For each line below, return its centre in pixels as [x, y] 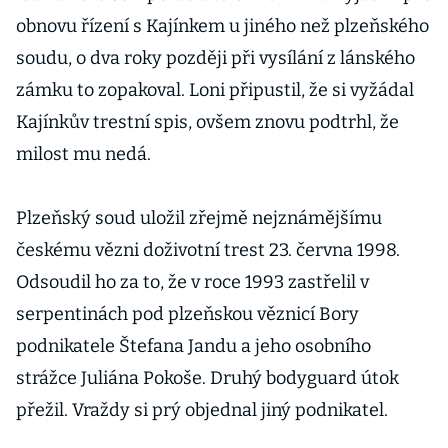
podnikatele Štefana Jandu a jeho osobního [193, 346]
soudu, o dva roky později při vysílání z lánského [215, 58]
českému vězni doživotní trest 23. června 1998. [208, 250]
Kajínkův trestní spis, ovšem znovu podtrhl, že [207, 122]
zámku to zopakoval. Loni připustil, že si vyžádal [215, 90]
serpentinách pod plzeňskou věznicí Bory [187, 314]
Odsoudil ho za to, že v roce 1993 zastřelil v [192, 282]
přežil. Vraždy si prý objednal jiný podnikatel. [202, 410]
